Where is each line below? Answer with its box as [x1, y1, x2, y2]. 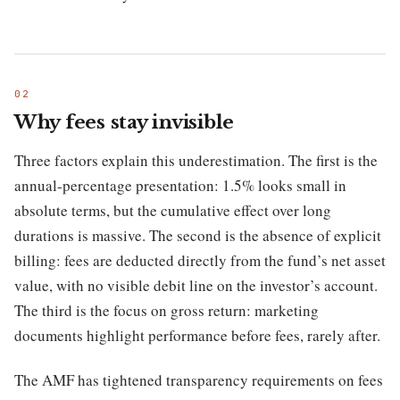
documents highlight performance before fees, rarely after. [14, 325, 380, 346]
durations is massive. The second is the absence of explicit [14, 225, 381, 246]
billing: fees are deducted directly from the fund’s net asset [14, 250, 386, 271]
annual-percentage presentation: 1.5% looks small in [14, 175, 346, 196]
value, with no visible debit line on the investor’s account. [14, 275, 378, 296]
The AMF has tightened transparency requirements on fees [14, 370, 383, 391]
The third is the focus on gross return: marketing [14, 300, 319, 321]
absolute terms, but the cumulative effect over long [14, 200, 331, 221]
